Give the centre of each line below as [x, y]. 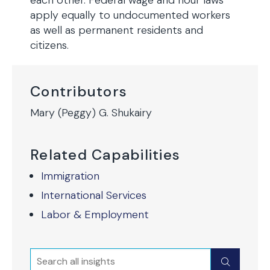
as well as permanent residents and [117, 30]
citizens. [49, 45]
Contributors [79, 91]
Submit [241, 262]
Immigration [70, 176]
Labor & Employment [95, 215]
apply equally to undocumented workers [130, 15]
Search [49, 256]
